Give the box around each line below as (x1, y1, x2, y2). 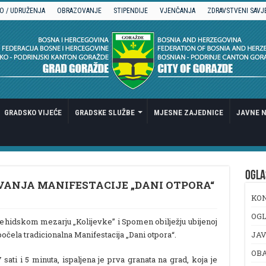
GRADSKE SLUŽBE (74, 108, 135, 117)
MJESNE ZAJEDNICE (153, 108, 223, 117)
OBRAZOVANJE (56, 7, 102, 15)
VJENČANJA (159, 7, 195, 15)
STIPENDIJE (113, 7, 148, 15)
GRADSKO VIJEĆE (4, 108, 62, 117)
